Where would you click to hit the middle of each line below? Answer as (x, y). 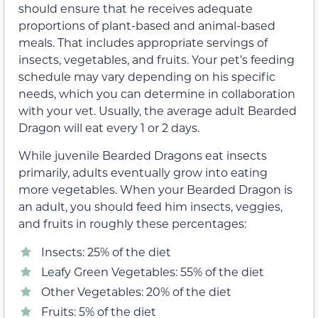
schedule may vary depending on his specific (147, 77)
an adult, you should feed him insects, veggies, (150, 206)
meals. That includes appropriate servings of (143, 43)
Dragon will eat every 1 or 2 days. (109, 128)
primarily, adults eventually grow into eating (143, 172)
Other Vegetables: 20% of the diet (136, 292)
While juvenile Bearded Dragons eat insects (143, 155)
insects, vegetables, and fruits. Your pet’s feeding (157, 60)
